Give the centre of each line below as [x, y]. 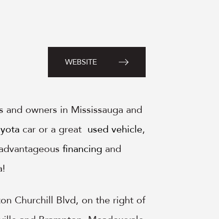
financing [83, 149]
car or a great [54, 130]
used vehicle [115, 130]
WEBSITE [81, 62]
